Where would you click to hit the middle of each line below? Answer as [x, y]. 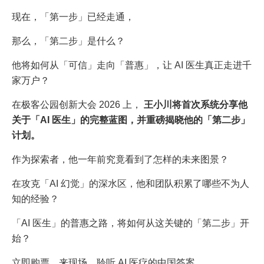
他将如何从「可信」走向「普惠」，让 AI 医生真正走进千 [132, 65]
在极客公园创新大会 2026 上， [78, 105]
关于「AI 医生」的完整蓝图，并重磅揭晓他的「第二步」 [131, 120]
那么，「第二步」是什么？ [68, 41]
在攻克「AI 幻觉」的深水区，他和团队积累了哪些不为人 [131, 184]
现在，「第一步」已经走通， [73, 17]
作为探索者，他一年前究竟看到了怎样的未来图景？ [120, 160]
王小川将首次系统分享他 [196, 105]
